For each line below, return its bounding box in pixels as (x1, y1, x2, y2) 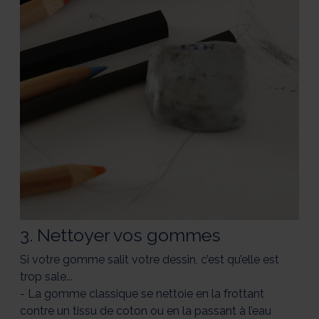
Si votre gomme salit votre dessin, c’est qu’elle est (20, 253, 279, 267)
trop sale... (20, 270, 73, 284)
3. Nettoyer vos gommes (20, 225, 221, 246)
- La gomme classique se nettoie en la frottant (20, 287, 264, 301)
